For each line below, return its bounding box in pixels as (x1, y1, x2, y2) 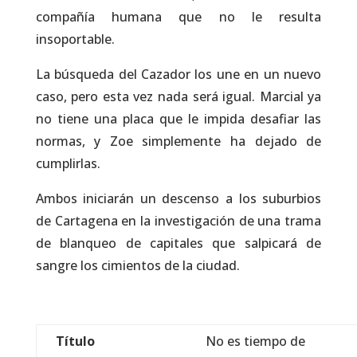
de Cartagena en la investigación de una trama (35, 212, 322, 229)
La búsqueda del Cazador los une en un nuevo (35, 65, 322, 83)
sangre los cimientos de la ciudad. (35, 257, 240, 274)
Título (55, 332, 95, 350)
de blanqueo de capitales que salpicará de (35, 234, 322, 252)
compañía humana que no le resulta (35, 8, 322, 25)
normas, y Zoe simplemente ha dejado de (35, 132, 322, 150)
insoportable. (35, 30, 115, 48)
